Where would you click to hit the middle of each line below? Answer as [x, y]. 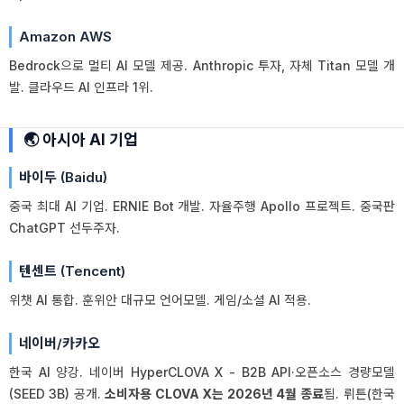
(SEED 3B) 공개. [57, 394]
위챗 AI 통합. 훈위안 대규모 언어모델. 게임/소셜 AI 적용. [160, 300]
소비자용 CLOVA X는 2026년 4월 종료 [214, 394]
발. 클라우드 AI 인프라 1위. [81, 87]
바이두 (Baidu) [63, 177]
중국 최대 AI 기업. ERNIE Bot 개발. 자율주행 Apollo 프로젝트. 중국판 [202, 206]
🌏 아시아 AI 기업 [81, 140]
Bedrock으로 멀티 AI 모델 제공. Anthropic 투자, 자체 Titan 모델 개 [202, 65]
